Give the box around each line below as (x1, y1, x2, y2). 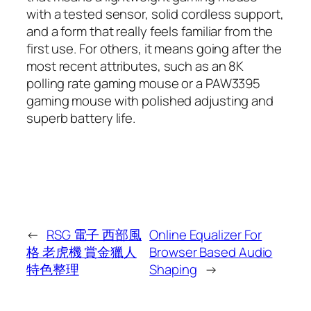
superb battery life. (26, 108, 135, 127)
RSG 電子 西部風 (46, 225, 142, 244)
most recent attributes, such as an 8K (26, 56, 244, 75)
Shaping (149, 260, 197, 278)
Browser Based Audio (149, 242, 273, 261)
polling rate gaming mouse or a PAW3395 (26, 74, 261, 92)
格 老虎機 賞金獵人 (26, 242, 137, 261)
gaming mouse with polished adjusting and (26, 91, 274, 110)
